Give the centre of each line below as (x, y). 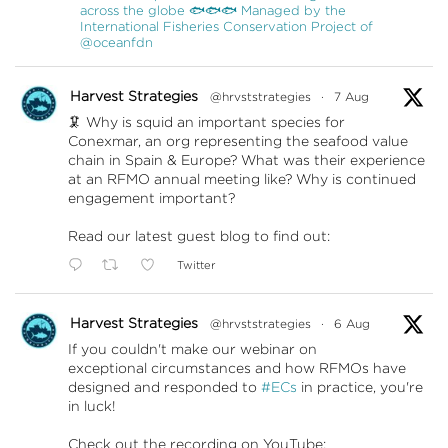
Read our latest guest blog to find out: (199, 235)
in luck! (92, 405)
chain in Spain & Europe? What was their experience (246, 159)
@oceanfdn (116, 42)
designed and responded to (164, 386)
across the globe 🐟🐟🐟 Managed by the (213, 10)
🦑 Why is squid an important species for (206, 121)
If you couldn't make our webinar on (192, 348)
